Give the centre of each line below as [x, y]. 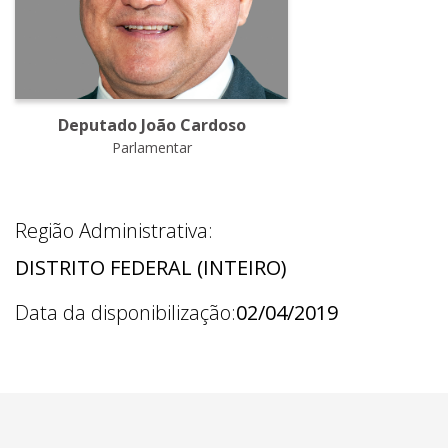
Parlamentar [151, 148]
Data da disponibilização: [125, 313]
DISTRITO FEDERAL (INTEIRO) [151, 268]
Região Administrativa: [114, 231]
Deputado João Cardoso [151, 125]
